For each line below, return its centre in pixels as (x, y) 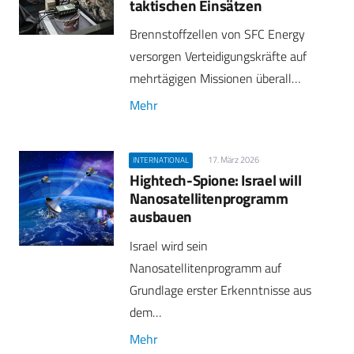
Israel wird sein (169, 245)
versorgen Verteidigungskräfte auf (218, 56)
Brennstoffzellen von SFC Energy (217, 34)
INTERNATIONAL (161, 160)
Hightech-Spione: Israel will (216, 180)
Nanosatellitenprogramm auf (205, 267)
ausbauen (161, 217)
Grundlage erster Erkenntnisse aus (220, 290)
